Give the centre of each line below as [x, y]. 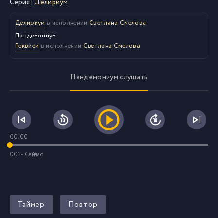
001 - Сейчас [27, 154]
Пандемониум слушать [109, 77]
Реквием [27, 46]
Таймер [31, 204]
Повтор [83, 204]
